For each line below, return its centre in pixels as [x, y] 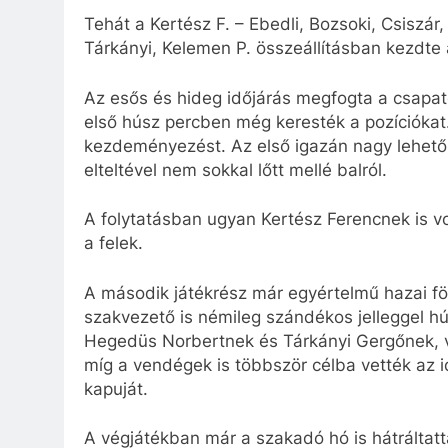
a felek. [113, 243]
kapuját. [116, 388]
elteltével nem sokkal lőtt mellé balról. [235, 169]
